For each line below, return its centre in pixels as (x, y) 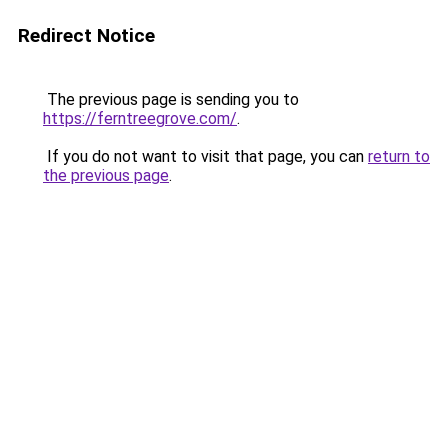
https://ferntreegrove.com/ (140, 118)
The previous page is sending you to (171, 99)
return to (399, 156)
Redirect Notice (86, 35)
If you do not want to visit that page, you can (205, 156)
